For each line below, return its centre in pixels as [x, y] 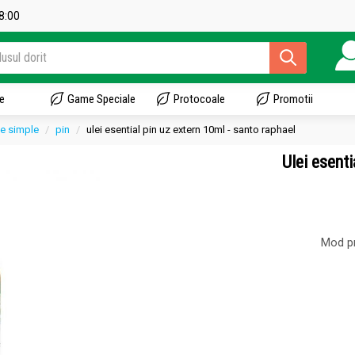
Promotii [293, 99]
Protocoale [199, 99]
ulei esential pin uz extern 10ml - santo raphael [191, 130]
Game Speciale [101, 99]
